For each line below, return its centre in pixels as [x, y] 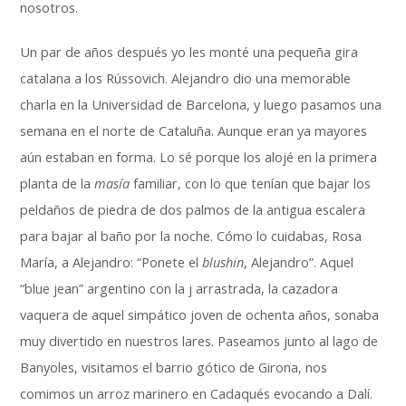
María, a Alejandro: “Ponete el [111, 262]
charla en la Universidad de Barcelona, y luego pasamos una [201, 105]
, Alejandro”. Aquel [299, 262]
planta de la [58, 184]
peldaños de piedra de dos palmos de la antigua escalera [193, 210]
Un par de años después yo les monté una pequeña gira [189, 52]
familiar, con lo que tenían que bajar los [251, 184]
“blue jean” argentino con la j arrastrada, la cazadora [179, 289]
